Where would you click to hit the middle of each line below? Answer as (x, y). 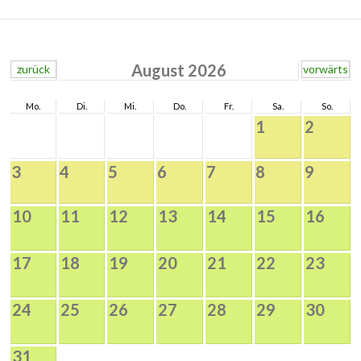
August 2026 (179, 70)
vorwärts (326, 69)
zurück (33, 69)
